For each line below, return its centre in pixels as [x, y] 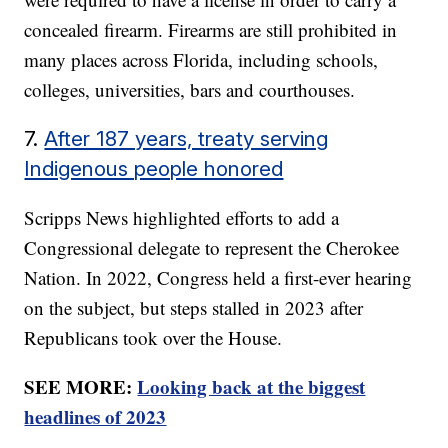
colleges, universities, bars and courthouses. [190, 89]
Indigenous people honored [154, 168]
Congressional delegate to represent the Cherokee [212, 247]
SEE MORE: [81, 386]
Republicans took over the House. [153, 337]
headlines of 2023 [95, 416]
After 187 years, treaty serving [186, 138]
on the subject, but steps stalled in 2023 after [194, 307]
